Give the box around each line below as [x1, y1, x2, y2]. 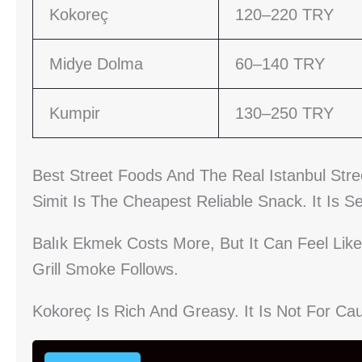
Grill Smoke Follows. [32, 260, 179, 279]
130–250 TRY [235, 104, 334, 123]
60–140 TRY [235, 55, 325, 74]
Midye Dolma [49, 55, 143, 74]
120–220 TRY [235, 6, 334, 24]
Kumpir [49, 104, 100, 123]
